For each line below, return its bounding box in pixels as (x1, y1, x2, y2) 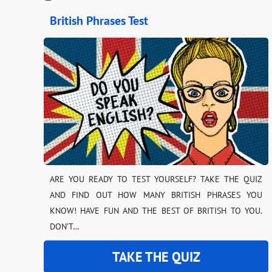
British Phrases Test (50, 13, 148, 29)
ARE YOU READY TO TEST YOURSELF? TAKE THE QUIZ (50, 174, 262, 185)
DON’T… (50, 221, 80, 232)
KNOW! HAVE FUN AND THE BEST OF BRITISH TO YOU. (50, 205, 262, 216)
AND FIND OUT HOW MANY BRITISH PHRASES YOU (50, 189, 262, 200)
